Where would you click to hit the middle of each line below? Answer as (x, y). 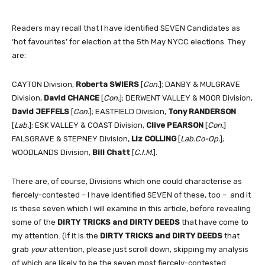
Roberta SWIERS (107, 85)
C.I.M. (144, 153)
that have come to (214, 222)
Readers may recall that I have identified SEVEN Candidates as (126, 28)
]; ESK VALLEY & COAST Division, (88, 125)
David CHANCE (72, 98)
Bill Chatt (111, 153)
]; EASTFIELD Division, (129, 112)
